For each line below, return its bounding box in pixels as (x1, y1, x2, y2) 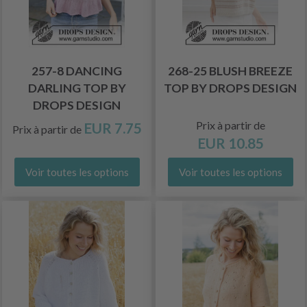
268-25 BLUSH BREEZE (168, 64, 293, 78)
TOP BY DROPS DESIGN (164, 81, 297, 95)
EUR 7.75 (83, 119, 142, 136)
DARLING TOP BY (27, 81, 126, 95)
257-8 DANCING (32, 64, 122, 78)
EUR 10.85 (197, 134, 264, 151)
